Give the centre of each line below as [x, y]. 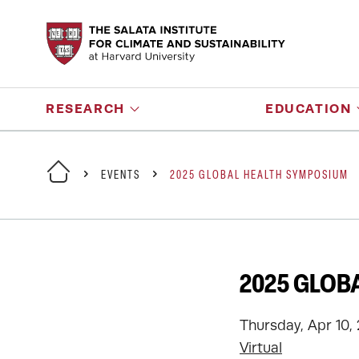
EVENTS [121, 175]
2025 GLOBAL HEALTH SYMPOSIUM [259, 175]
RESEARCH [85, 109]
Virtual [261, 348]
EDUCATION [309, 109]
